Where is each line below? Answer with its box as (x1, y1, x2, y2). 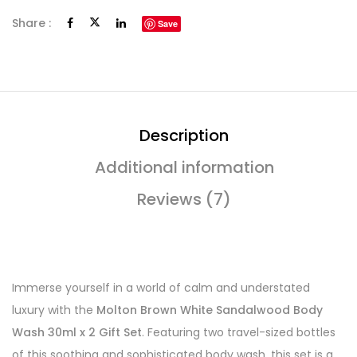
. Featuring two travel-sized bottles (142, 324, 335, 340)
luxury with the (12, 302, 96, 318)
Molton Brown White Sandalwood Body (96, 302, 323, 318)
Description (139, 124, 229, 147)
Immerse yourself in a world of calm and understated (12, 280, 310, 296)
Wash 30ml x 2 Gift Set (12, 324, 142, 340)
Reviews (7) (137, 188, 231, 210)
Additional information (94, 156, 274, 178)
